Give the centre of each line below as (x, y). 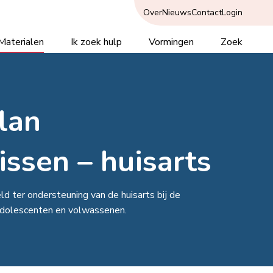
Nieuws (177, 12)
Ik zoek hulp (96, 42)
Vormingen (171, 42)
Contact (207, 12)
